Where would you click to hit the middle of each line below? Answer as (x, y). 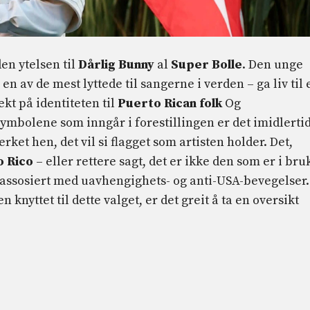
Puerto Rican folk (170, 103)
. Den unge (273, 64)
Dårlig (97, 64)
